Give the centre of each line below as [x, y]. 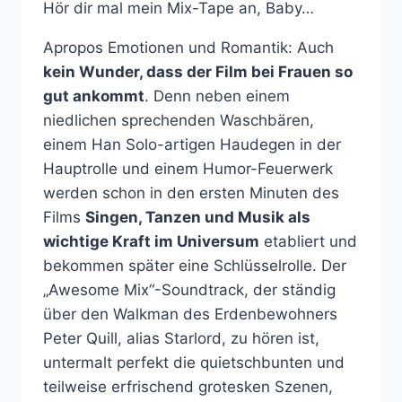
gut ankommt [94, 96]
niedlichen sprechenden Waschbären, [179, 120]
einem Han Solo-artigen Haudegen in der [192, 144]
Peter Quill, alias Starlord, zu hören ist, [181, 338]
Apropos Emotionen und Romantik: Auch [188, 47]
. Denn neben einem [217, 96]
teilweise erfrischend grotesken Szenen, [188, 386]
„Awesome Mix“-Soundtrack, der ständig [189, 289]
